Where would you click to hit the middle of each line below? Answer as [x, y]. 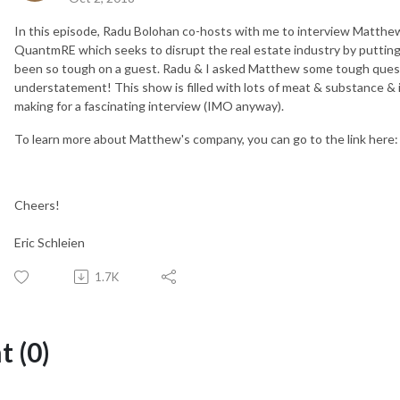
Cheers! [37, 204]
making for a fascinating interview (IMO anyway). [149, 105]
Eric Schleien [50, 242]
